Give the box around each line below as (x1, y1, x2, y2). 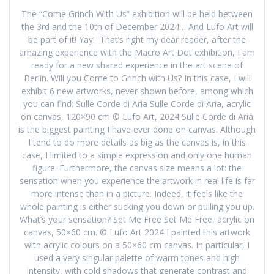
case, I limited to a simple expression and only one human (22, 149, 252, 161)
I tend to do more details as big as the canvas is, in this (28, 136, 246, 149)
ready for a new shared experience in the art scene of (31, 59, 243, 72)
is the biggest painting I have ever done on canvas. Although (18, 124, 256, 136)
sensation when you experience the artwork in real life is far (19, 175, 255, 187)
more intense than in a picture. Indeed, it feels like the (31, 188, 243, 200)
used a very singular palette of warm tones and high (34, 252, 240, 264)
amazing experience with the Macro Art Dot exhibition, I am (19, 46, 255, 59)
